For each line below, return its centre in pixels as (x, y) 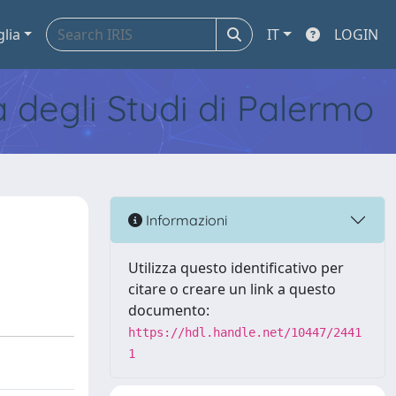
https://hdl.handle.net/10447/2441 (245, 332)
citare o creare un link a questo (232, 289)
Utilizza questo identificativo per (236, 268)
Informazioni (185, 220)
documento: (169, 310)
